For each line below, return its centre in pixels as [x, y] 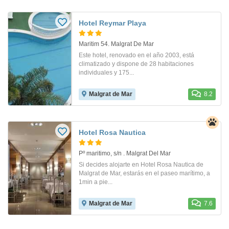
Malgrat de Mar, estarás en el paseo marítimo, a [144, 173]
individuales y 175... [106, 72]
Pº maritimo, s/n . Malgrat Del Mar [125, 153]
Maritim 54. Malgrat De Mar [116, 44]
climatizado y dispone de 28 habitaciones [136, 64]
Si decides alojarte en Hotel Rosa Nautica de [141, 164]
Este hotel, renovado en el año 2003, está [136, 55]
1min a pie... [96, 182]
